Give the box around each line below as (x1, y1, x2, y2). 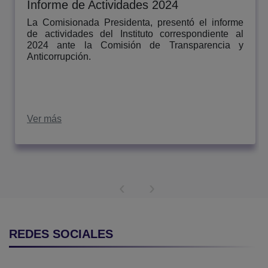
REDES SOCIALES (9, 227, 113, 240)
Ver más (27, 113, 62, 124)
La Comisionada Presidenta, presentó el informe (27, 17, 243, 28)
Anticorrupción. (27, 51, 91, 62)
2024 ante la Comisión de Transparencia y (27, 39, 243, 50)
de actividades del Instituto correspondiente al (27, 28, 243, 39)
